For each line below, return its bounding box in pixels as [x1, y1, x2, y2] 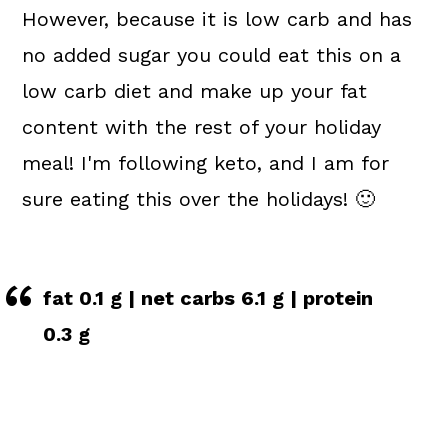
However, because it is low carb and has [22, 7, 413, 31]
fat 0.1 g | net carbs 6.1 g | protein [43, 286, 374, 310]
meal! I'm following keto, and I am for [22, 151, 390, 175]
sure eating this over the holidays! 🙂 [22, 187, 376, 211]
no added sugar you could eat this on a [22, 43, 402, 67]
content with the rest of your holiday [22, 115, 382, 139]
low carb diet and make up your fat [22, 79, 368, 103]
